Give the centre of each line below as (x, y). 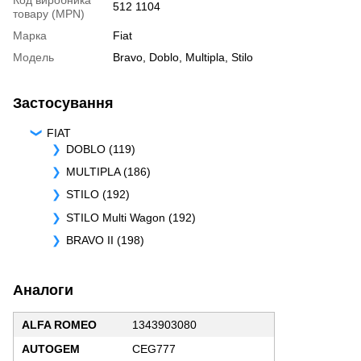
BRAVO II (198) (105, 241)
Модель (33, 57)
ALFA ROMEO (59, 324)
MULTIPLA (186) (108, 171)
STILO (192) (98, 195)
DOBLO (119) (101, 149)
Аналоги (43, 290)
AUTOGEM (51, 349)
